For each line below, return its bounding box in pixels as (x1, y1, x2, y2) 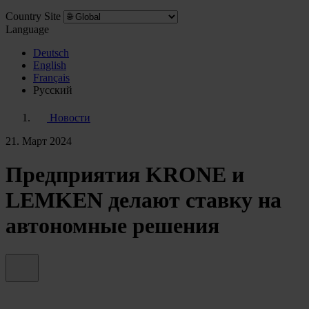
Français (33, 72, 70, 83)
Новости (47, 112, 90, 123)
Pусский (33, 84, 72, 96)
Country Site (6, 10, 61, 22)
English (33, 59, 66, 71)
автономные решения (6, 213, 219, 239)
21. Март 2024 (6, 135, 72, 147)
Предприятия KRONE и (6, 162, 244, 188)
